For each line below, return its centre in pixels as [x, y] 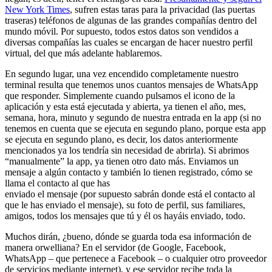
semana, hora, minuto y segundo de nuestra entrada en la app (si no [133, 117]
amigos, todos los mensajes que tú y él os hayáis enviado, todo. [125, 216]
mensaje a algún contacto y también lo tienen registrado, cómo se [129, 172]
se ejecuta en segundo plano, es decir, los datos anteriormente [121, 139]
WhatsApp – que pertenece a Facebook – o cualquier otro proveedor [136, 258]
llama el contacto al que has [57, 183]
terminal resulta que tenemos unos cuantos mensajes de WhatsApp [131, 84]
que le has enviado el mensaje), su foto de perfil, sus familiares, [125, 205]
